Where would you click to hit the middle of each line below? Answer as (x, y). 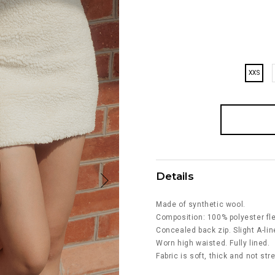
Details (175, 176)
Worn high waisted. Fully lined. (213, 243)
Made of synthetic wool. (201, 204)
